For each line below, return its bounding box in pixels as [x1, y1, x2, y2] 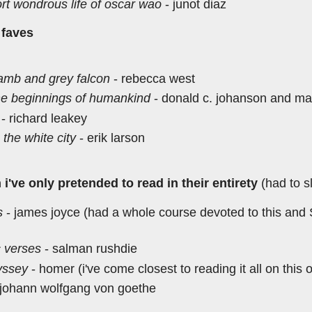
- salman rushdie [41, 242, 137, 256]
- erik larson [79, 130, 145, 145]
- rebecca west [110, 71, 195, 86]
